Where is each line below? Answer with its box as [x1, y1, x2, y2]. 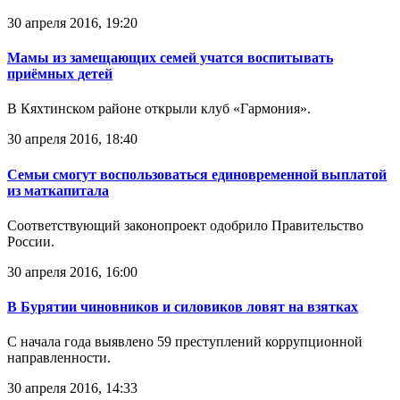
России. [7, 233, 62, 249]
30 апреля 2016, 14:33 [7, 380, 137, 396]
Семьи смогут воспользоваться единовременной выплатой [7, 166, 387, 182]
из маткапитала [7, 182, 109, 198]
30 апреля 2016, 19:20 [7, 14, 137, 30]
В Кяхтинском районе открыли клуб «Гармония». [7, 101, 311, 117]
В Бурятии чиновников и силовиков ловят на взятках [7, 299, 358, 315]
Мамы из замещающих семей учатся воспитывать [7, 50, 333, 66]
